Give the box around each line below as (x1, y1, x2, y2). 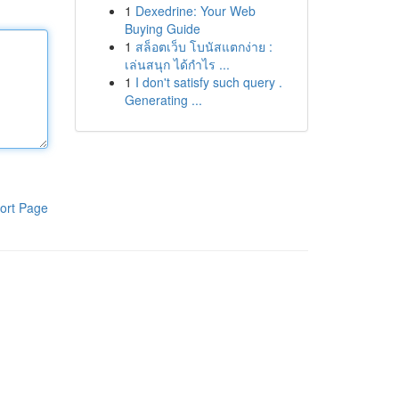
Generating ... (124, 91, 202, 109)
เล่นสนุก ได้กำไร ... (124, 55, 230, 73)
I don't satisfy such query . (134, 73, 282, 91)
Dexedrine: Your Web (134, 2, 256, 20)
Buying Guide (124, 20, 200, 37)
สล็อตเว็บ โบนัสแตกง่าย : (134, 37, 273, 55)
